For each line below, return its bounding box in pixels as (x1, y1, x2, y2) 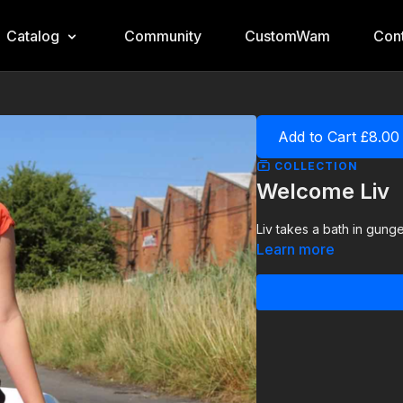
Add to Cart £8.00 (278, 128, 400, 146)
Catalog (5, 27, 59, 45)
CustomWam (244, 27, 330, 45)
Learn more (256, 239, 336, 258)
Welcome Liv (256, 177, 390, 204)
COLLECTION (271, 158, 359, 173)
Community (123, 27, 201, 45)
